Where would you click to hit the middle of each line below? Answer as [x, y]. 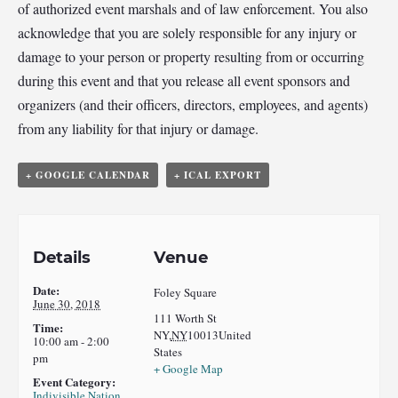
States [167, 351]
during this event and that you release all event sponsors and [184, 81]
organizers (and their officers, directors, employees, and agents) [193, 105]
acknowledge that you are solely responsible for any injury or [187, 33]
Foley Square [185, 292]
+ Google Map [188, 368]
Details [62, 257]
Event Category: [75, 381]
